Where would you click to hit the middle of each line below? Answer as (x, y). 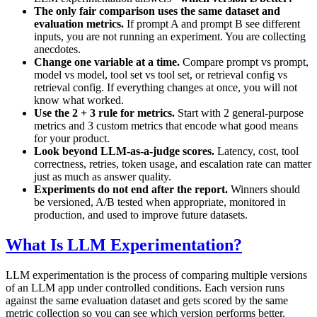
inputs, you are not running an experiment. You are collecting (170, 36)
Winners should (264, 189)
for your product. (72, 138)
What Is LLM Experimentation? (124, 244)
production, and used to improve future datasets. (141, 214)
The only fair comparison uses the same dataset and (157, 11)
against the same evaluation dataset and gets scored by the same (147, 300)
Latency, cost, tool (257, 151)
